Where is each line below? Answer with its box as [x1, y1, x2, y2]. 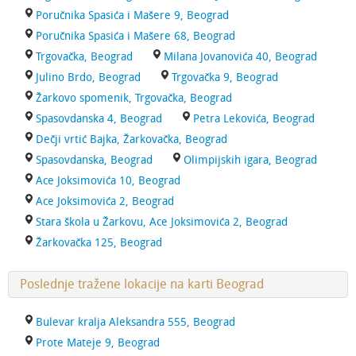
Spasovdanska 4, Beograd [36, 112, 162, 126]
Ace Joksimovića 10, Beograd [36, 174, 180, 188]
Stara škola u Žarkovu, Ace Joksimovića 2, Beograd [36, 215, 288, 229]
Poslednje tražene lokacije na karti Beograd [20, 277, 264, 292]
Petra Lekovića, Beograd [193, 112, 315, 126]
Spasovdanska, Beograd [36, 153, 153, 167]
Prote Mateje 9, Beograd [36, 336, 160, 350]
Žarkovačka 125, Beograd [36, 236, 162, 250]
